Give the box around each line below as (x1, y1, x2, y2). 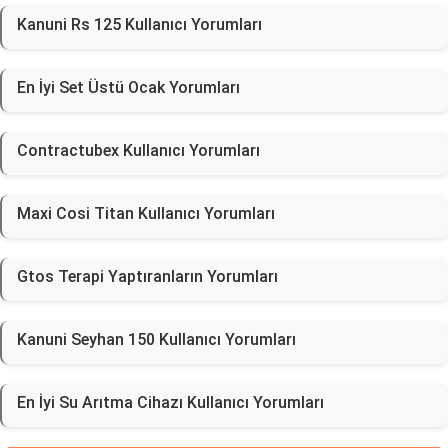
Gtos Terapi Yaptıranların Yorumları (17, 267, 278, 286)
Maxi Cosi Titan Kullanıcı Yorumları (17, 204, 275, 223)
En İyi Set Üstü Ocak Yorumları (17, 78, 240, 97)
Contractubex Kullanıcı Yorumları (17, 141, 260, 160)
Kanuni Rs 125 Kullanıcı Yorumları (17, 15, 262, 34)
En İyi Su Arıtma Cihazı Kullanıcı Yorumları (17, 393, 324, 412)
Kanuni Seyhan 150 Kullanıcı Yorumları (17, 330, 296, 349)
